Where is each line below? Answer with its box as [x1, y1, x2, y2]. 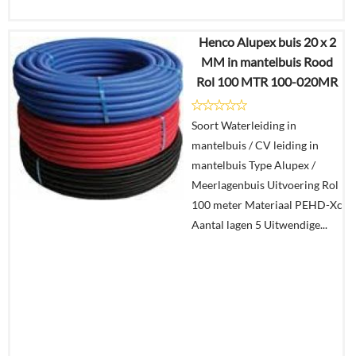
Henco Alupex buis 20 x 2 [198, 34, 336, 49]
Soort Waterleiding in [192, 118, 296, 132]
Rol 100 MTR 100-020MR [196, 74, 338, 89]
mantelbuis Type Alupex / [192, 158, 315, 172]
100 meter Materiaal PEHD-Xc [192, 198, 342, 211]
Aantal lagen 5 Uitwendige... [192, 218, 327, 231]
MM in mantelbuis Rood [201, 54, 333, 69]
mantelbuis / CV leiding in [192, 138, 319, 152]
